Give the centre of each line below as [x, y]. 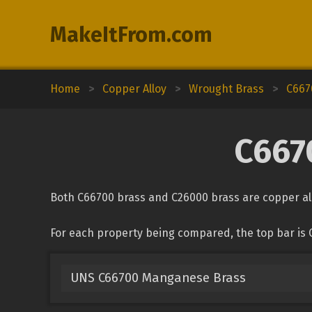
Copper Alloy [134, 89]
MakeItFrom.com [131, 35]
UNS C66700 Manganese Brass [158, 278]
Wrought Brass [226, 89]
